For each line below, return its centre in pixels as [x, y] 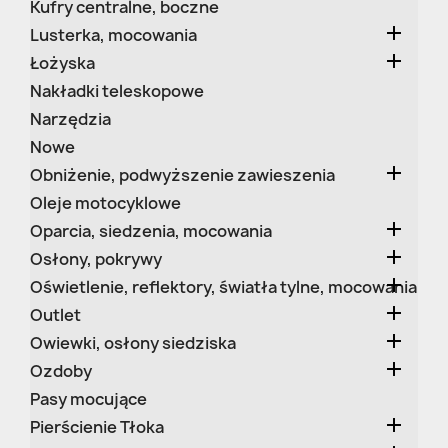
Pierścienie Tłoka [97, 427]
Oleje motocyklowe [105, 203]
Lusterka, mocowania [113, 35]
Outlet [55, 315]
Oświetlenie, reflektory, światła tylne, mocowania [223, 287]
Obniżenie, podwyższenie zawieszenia [182, 175]
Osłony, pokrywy [96, 259]
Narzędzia [70, 119]
